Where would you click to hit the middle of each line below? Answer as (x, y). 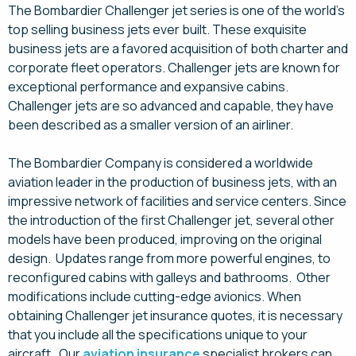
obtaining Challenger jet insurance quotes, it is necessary (175, 315)
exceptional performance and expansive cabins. (148, 87)
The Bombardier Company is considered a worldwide (161, 163)
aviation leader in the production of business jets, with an (172, 182)
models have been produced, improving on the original (165, 239)
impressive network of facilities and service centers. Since (177, 201)
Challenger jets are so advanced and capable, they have (171, 106)
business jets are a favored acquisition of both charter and (178, 48)
